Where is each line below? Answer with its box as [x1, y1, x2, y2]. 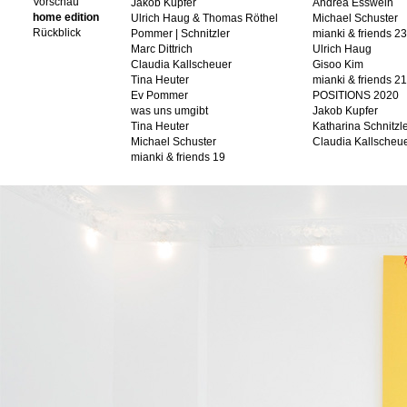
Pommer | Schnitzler [131, 27, 230, 40]
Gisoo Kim [313, 58, 363, 71]
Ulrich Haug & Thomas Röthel [131, 12, 278, 25]
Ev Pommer [131, 89, 188, 102]
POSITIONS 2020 [313, 89, 399, 102]
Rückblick [33, 26, 81, 39]
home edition [33, 11, 99, 24]
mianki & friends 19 [131, 151, 225, 164]
